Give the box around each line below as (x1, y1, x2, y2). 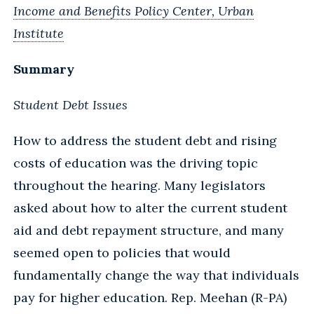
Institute (13, 25, 64, 41)
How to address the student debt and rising (13, 132, 277, 149)
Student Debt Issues (13, 96, 128, 113)
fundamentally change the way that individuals (13, 266, 299, 283)
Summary (13, 60, 74, 77)
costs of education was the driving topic (13, 154, 258, 171)
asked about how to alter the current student (13, 199, 287, 216)
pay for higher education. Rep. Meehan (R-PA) (13, 289, 287, 306)
